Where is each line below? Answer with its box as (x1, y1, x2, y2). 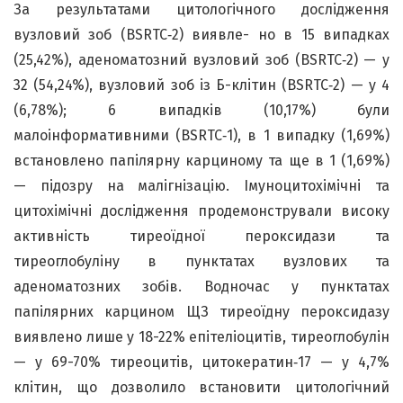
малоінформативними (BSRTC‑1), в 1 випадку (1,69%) (13, 126, 390, 144)
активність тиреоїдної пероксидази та (13, 227, 390, 245)
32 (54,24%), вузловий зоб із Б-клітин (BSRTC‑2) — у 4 (13, 76, 390, 94)
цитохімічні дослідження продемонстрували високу (13, 201, 390, 219)
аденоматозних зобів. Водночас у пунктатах (13, 277, 390, 295)
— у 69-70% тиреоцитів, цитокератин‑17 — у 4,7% (13, 353, 390, 371)
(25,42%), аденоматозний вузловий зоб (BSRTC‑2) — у (13, 50, 390, 68)
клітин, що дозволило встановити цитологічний (13, 378, 390, 396)
